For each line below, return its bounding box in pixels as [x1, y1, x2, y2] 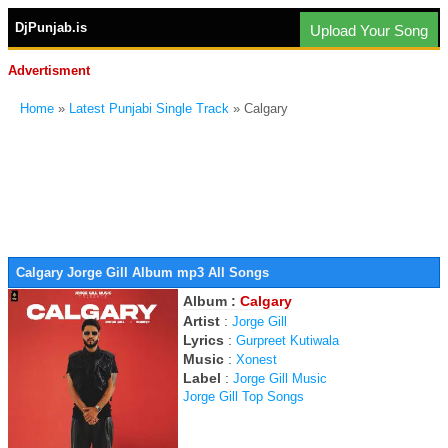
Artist [183, 313, 220, 329]
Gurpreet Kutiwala [236, 333, 339, 348]
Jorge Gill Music [233, 371, 327, 386]
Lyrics [183, 332, 224, 348]
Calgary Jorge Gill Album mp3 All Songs [16, 265, 269, 280]
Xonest [236, 352, 277, 367]
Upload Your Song [310, 22, 428, 39]
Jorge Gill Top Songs [183, 389, 304, 404]
